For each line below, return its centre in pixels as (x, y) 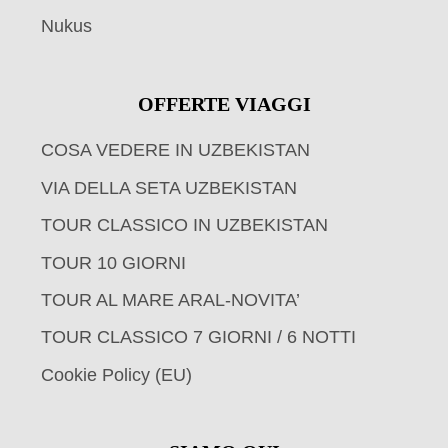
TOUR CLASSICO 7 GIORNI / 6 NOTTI (198, 337)
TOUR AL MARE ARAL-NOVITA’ (170, 300)
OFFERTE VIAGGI (224, 103)
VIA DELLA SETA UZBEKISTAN (169, 187)
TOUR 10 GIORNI (113, 262)
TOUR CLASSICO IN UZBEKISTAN (184, 225)
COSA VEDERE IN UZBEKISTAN (175, 150)
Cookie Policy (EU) (116, 374)
